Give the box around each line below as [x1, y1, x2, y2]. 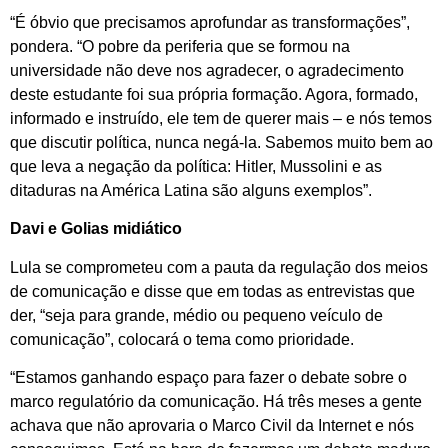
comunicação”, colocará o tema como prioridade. [10, 330, 354, 348]
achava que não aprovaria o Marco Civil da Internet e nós [10, 417, 414, 435]
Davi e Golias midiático [10, 220, 182, 238]
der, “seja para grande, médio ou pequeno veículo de [10, 306, 383, 324]
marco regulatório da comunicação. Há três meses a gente [10, 393, 422, 411]
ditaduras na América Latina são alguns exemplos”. [10, 181, 372, 199]
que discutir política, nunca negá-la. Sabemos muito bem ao [10, 133, 433, 151]
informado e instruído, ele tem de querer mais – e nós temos [10, 109, 432, 127]
